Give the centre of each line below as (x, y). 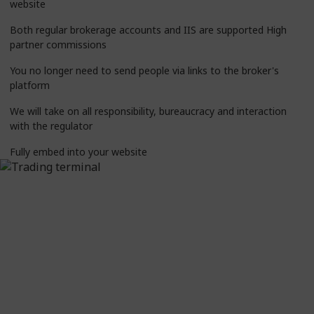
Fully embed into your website (78, 152)
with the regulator (51, 126)
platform (30, 85)
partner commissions (58, 45)
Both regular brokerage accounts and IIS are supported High (148, 30)
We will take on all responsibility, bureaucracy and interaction (148, 111)
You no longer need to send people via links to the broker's (144, 70)
